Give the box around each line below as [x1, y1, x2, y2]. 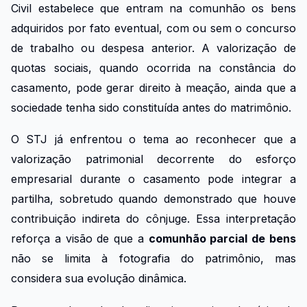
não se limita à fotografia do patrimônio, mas [11, 251, 296, 266]
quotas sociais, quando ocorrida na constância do [11, 60, 296, 75]
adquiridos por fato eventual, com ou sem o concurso [11, 21, 296, 35]
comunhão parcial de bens [148, 232, 297, 246]
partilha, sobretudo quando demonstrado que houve [11, 192, 296, 206]
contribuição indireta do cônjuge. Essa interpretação [11, 212, 296, 226]
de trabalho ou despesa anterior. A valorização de [11, 40, 296, 55]
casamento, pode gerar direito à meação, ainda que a [11, 80, 296, 95]
